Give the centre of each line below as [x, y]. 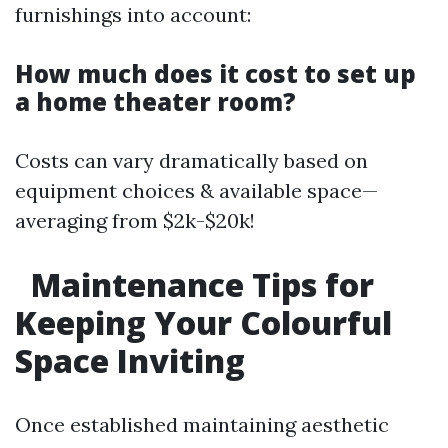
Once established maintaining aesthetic [202, 424]
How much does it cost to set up [215, 73]
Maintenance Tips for [198, 284]
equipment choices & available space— [196, 190]
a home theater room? [155, 101]
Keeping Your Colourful [203, 322]
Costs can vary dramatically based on [191, 160]
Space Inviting [130, 360]
